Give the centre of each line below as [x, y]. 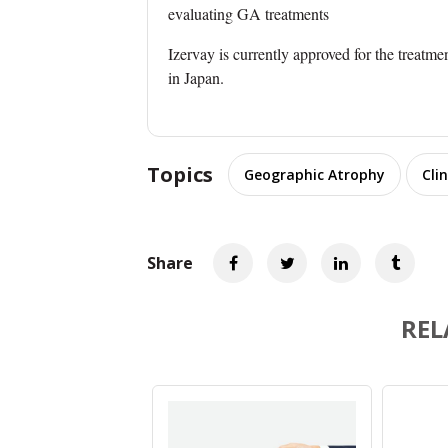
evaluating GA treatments [248, 13]
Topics [180, 174]
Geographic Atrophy [314, 174]
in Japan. [196, 77]
